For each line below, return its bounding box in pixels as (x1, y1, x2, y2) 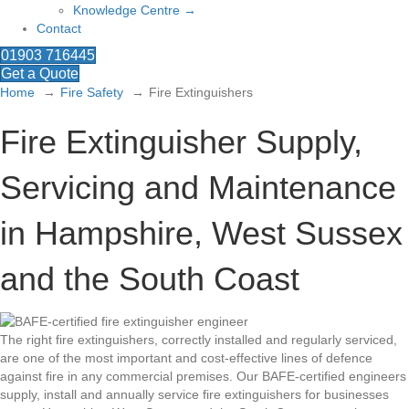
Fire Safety (60, 85, 123, 100)
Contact (37, 21, 81, 37)
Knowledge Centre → (73, 3, 196, 18)
